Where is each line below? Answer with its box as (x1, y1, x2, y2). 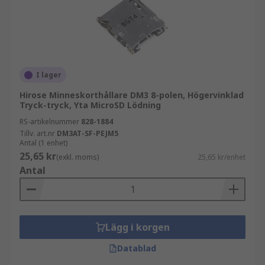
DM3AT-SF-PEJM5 (57, 128, 118, 138)
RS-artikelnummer (20, 117, 79, 127)
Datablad (117, 243, 156, 254)
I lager (36, 70, 62, 80)
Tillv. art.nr (20, 128, 55, 138)
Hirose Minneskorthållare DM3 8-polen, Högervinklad (20, 89, 244, 101)
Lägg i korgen (105, 221, 170, 234)
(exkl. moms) (56, 152, 99, 162)
